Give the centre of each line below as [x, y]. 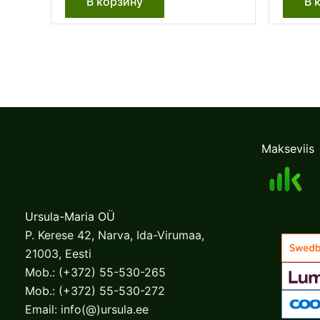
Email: [43, 309]
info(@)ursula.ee [105, 309]
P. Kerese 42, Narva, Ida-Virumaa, [115, 235]
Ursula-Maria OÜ [70, 216]
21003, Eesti [58, 254]
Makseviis [288, 149]
